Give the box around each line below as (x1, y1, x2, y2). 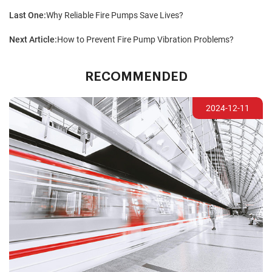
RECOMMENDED (84, 70, 188, 84)
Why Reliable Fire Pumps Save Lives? (46, 10, 183, 21)
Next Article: (9, 35, 57, 45)
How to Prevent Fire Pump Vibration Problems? (57, 35, 234, 45)
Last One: (9, 10, 46, 21)
